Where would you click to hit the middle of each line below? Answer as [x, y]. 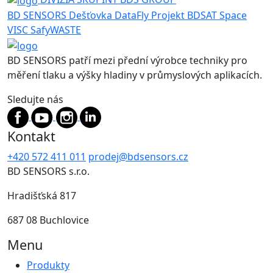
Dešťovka [90, 15]
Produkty [48, 265]
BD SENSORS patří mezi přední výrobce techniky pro [127, 60]
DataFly [132, 15]
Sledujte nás [35, 99]
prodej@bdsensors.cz [138, 156]
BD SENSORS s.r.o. [48, 171]
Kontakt [31, 136]
